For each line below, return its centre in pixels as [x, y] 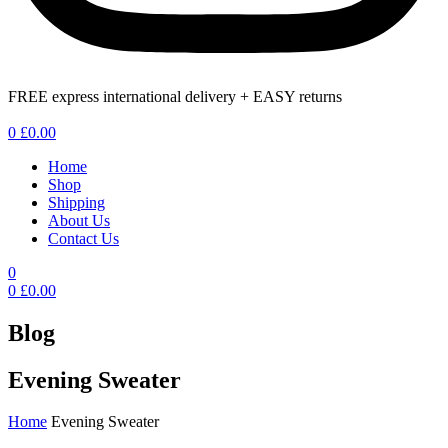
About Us [79, 220]
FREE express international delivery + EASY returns [175, 96]
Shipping [76, 202]
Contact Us [83, 238]
